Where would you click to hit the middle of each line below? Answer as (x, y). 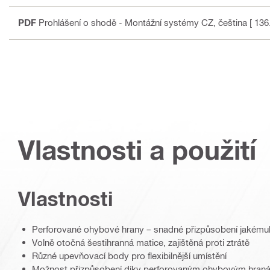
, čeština (230, 23)
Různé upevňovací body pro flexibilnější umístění (129, 256)
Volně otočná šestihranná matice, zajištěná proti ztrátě (141, 243)
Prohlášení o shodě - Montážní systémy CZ (126, 23)
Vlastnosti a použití (137, 150)
